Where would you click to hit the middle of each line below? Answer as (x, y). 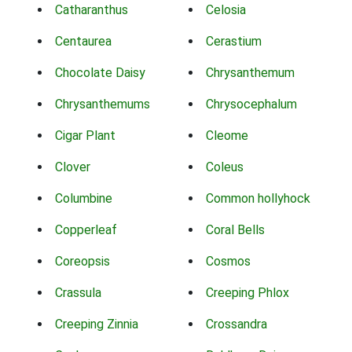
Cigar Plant (85, 136)
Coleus (225, 167)
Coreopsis (82, 262)
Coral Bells (235, 230)
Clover (73, 167)
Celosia (226, 10)
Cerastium (234, 42)
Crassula (78, 293)
